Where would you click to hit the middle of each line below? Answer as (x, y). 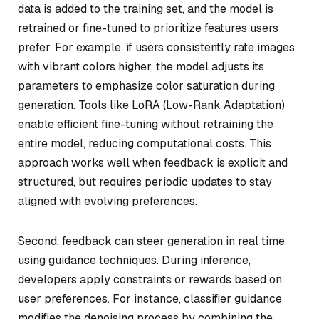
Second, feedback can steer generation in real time (151, 241)
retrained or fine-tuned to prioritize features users (148, 28)
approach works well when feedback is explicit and (153, 162)
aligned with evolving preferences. (108, 201)
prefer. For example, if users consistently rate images (156, 47)
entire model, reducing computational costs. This (145, 143)
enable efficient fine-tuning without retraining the (146, 124)
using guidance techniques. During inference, (134, 260)
